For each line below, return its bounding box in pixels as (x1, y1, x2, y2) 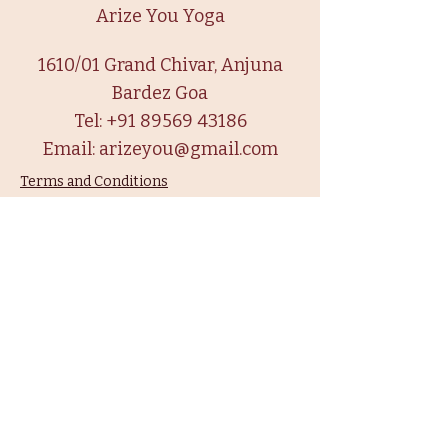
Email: (42, 138, 99, 160)
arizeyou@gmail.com (98, 138, 278, 160)
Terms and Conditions (20, 173, 168, 190)
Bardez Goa (112, 82, 208, 104)
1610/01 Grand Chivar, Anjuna (37, 54, 283, 76)
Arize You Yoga (95, 5, 225, 27)
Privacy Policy (20, 201, 113, 218)
